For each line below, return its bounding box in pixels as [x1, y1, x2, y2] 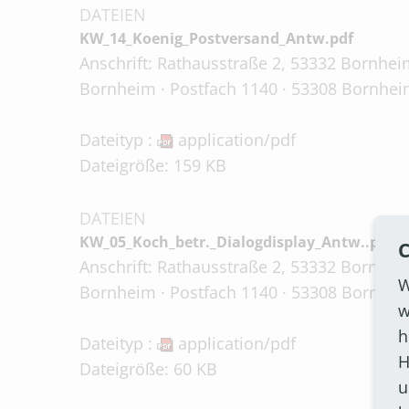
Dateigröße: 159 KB [79, 154, 226, 176]
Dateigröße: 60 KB [79, 358, 217, 380]
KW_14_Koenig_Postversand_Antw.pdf [79, 28, 353, 48]
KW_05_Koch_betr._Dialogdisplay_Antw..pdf [79, 232, 393, 252]
